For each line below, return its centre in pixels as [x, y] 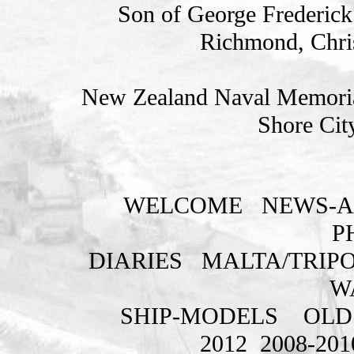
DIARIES [135, 260]
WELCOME [183, 205]
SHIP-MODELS [202, 316]
